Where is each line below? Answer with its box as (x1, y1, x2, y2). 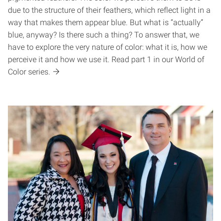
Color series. (8, 67, 50, 77)
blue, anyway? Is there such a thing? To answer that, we (8, 30, 199, 40)
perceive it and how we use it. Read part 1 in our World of (8, 55, 204, 65)
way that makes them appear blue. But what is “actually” (8, 18, 203, 28)
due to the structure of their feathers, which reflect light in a (8, 5, 211, 15)
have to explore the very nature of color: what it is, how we (8, 42, 207, 52)
